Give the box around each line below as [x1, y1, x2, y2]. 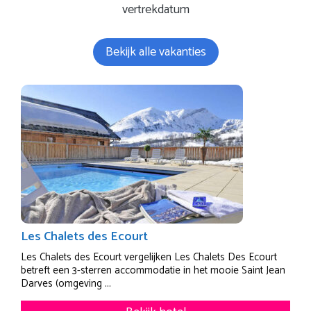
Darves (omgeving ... [21, 274, 111, 292]
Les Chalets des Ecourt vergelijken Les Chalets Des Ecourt [21, 248, 277, 266]
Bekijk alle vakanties [105, 42, 206, 63]
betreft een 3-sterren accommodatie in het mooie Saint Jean [21, 261, 285, 279]
